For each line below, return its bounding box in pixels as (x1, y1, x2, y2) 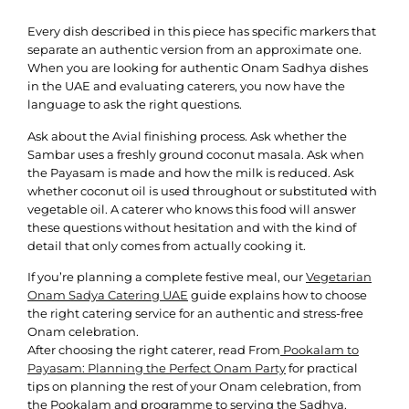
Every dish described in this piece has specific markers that (27, 24, 376, 39)
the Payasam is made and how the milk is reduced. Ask (27, 164, 354, 180)
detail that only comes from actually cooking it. (27, 237, 306, 253)
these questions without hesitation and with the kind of (27, 219, 356, 235)
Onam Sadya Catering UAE (27, 288, 188, 303)
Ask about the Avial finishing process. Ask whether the (27, 128, 347, 143)
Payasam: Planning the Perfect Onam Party (27, 361, 286, 376)
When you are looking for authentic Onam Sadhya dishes (27, 60, 368, 76)
